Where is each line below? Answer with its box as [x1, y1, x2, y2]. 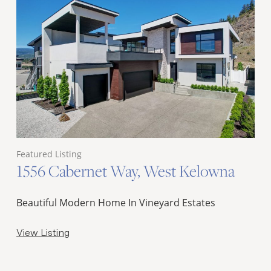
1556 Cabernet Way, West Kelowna [16, 159, 235, 182]
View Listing [16, 226, 70, 238]
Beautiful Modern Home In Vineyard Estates [16, 196, 216, 209]
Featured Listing [16, 148, 82, 160]
